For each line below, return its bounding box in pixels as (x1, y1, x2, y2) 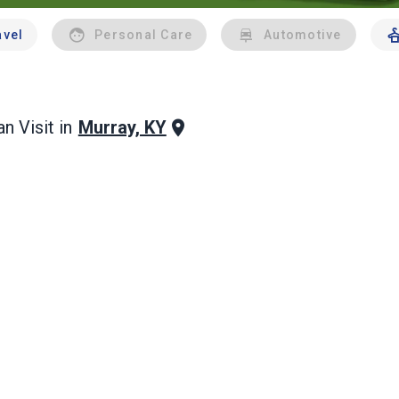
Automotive (264, 28, 342, 42)
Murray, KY (77, 117, 167, 138)
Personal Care (94, 28, 193, 42)
